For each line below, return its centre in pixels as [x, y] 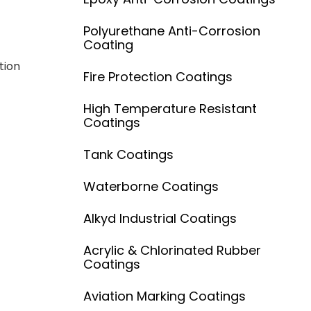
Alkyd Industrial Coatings [160, 218]
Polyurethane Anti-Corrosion [171, 31]
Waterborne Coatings [151, 186]
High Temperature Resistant [170, 108]
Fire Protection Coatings [158, 76]
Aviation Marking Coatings [164, 296]
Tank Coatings [128, 154]
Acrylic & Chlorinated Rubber [172, 250]
